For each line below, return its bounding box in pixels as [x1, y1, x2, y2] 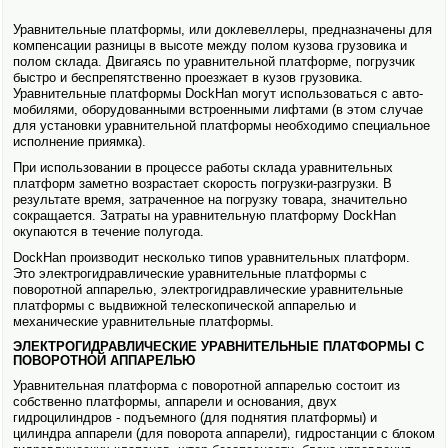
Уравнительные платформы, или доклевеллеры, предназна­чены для [13, 22, 432, 38]
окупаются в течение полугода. [13, 224, 204, 240]
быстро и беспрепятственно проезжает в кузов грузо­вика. [13, 70, 363, 86]
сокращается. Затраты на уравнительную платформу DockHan [13, 208, 396, 224]
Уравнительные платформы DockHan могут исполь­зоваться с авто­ [13, 86, 423, 102]
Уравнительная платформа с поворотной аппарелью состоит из [13, 378, 400, 394]
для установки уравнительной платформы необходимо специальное [13, 118, 430, 134]
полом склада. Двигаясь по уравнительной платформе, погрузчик [13, 54, 415, 70]
